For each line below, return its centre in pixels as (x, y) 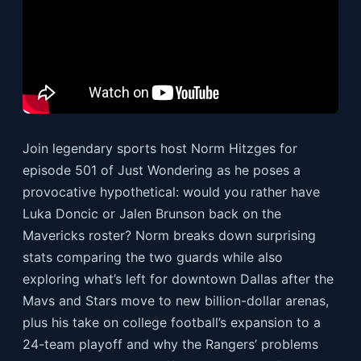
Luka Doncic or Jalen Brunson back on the (151, 213)
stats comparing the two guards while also (152, 257)
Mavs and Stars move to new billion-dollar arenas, (175, 300)
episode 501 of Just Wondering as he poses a (161, 170)
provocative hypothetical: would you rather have (171, 191)
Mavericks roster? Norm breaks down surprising (169, 235)
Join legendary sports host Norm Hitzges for (160, 148)
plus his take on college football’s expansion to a (171, 322)
